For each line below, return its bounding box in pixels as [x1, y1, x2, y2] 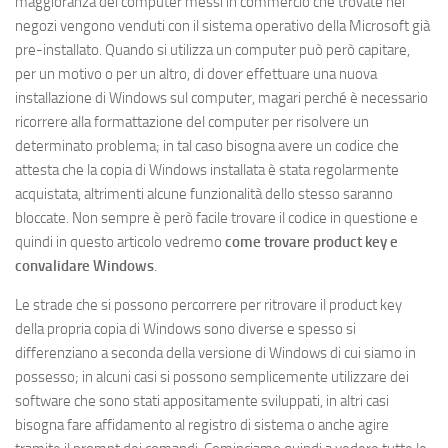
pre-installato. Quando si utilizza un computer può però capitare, [15, 41, 410, 60]
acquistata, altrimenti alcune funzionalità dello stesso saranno [15, 185, 393, 204]
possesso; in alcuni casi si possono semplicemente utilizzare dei [15, 368, 409, 387]
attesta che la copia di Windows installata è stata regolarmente [15, 161, 399, 180]
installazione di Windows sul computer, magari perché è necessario [15, 89, 428, 108]
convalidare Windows [15, 257, 154, 276]
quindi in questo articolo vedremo [15, 233, 225, 252]
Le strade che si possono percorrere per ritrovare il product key [15, 296, 402, 315]
